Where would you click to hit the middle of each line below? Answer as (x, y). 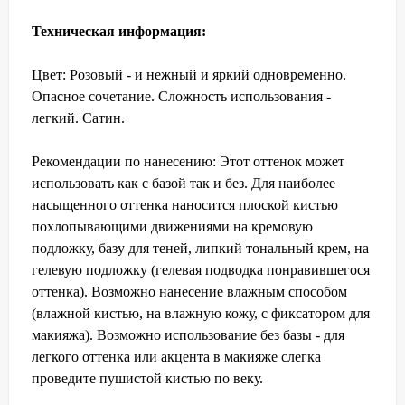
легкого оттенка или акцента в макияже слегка (176, 356)
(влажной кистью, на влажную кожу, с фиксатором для (201, 313)
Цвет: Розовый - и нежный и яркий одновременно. (189, 74)
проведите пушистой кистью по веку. (147, 378)
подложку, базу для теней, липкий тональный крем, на (200, 248)
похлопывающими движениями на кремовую (172, 226)
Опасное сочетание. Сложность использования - (181, 96)
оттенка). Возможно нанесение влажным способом (189, 291)
